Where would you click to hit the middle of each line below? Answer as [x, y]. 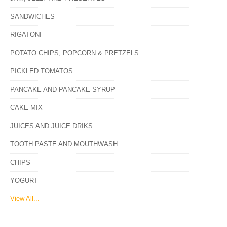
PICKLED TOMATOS [42, 71]
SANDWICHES [32, 16]
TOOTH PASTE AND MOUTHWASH [64, 144]
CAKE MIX [26, 108]
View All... [25, 198]
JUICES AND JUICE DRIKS [51, 126]
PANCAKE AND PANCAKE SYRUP [63, 89]
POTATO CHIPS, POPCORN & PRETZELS [74, 53]
